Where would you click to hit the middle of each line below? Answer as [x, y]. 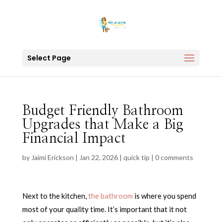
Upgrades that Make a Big [103, 125]
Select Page [49, 58]
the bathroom [110, 196]
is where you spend [164, 196]
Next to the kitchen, [55, 196]
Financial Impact [74, 139]
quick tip [136, 157]
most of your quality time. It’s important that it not [104, 209]
